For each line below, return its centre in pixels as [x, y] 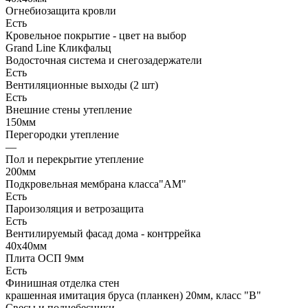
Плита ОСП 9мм [45, 258]
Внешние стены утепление [69, 109]
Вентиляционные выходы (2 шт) [82, 85]
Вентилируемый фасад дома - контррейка [103, 233]
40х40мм [26, 245]
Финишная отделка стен [63, 283]
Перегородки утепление [62, 134]
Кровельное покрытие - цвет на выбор [96, 35]
